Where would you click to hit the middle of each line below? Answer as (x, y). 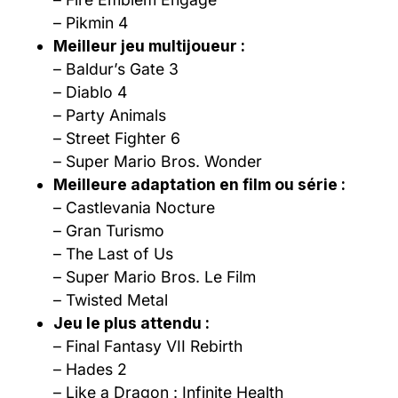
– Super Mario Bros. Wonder (158, 161)
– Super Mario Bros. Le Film (155, 276)
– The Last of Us (113, 253)
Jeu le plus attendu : (131, 322)
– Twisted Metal (111, 299)
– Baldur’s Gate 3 (116, 68)
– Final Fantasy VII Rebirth (148, 346)
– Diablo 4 (90, 92)
